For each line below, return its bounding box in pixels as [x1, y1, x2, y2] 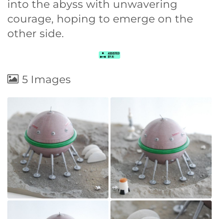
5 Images [22, 73, 71, 86]
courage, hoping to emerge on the [7, 12, 193, 25]
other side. [7, 27, 64, 40]
